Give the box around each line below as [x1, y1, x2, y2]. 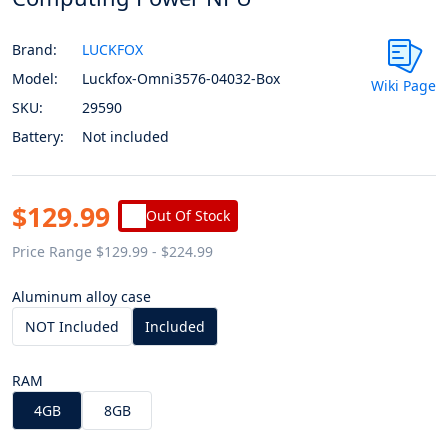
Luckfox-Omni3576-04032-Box [82, 68, 280, 88]
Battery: [12, 126, 64, 146]
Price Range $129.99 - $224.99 [12, 241, 213, 261]
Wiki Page [371, 75, 436, 95]
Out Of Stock [146, 206, 230, 226]
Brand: [12, 39, 57, 59]
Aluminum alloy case [12, 286, 151, 306]
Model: [12, 68, 58, 88]
